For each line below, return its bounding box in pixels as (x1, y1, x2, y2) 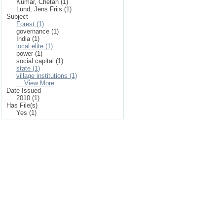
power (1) (16, 50, 42, 57)
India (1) (16, 35, 39, 42)
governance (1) (16, 28, 59, 35)
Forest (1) (16, 20, 44, 28)
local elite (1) (16, 42, 53, 50)
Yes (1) (16, 109, 37, 116)
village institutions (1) (16, 72, 77, 79)
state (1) (16, 65, 40, 72)
